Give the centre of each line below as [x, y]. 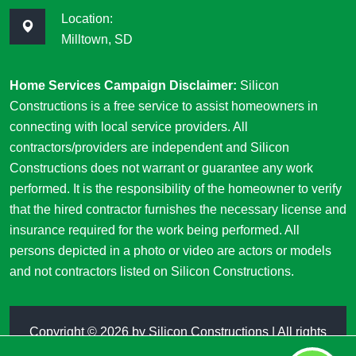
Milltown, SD [97, 40]
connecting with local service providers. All [129, 127]
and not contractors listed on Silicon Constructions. [152, 272]
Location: [87, 19]
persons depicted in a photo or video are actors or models [170, 251]
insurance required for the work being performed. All [155, 230]
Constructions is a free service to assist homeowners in [164, 106]
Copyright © [65, 332]
